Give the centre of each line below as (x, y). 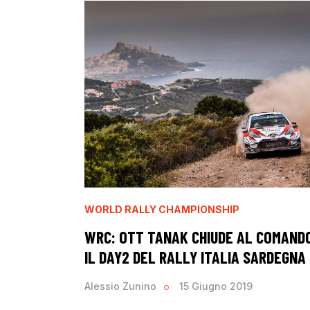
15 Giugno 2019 (216, 286)
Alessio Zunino (120, 286)
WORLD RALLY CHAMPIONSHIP (162, 209)
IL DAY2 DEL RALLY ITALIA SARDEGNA (195, 257)
